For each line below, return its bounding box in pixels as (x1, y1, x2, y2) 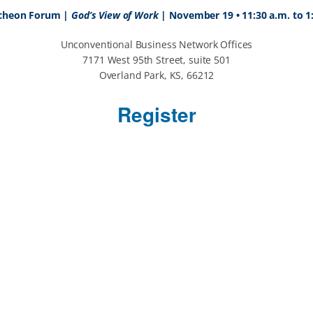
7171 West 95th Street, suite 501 (82, 53, 231, 66)
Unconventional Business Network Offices (60, 38, 253, 51)
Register (117, 100, 196, 129)
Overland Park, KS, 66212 (99, 68, 214, 82)
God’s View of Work (71, 8, 159, 22)
